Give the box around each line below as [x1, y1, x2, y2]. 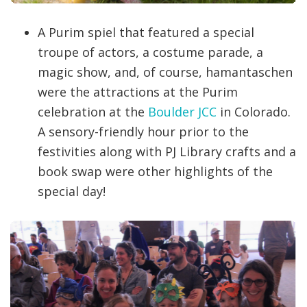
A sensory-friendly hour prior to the [38, 123, 249, 140]
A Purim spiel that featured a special [38, 24, 254, 41]
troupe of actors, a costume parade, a [38, 44, 263, 61]
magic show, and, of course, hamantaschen [38, 64, 293, 81]
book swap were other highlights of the [38, 163, 273, 180]
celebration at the [38, 103, 148, 121]
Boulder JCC [148, 103, 217, 121]
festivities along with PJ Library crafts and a [38, 143, 296, 160]
